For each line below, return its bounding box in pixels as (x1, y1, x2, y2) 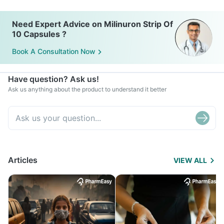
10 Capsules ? (12, 29, 66, 39)
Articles (8, 155, 37, 165)
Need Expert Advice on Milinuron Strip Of (12, 19, 173, 29)
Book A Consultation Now (12, 47, 95, 56)
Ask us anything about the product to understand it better (8, 85, 166, 93)
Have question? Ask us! (8, 74, 99, 84)
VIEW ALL (173, 156, 207, 164)
